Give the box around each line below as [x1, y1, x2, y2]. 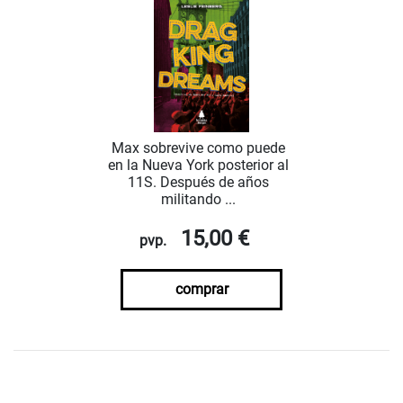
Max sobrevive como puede [111, 139, 285, 157]
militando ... [160, 191, 236, 209]
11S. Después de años [127, 174, 269, 192]
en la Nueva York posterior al [107, 157, 289, 175]
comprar [175, 281, 228, 299]
